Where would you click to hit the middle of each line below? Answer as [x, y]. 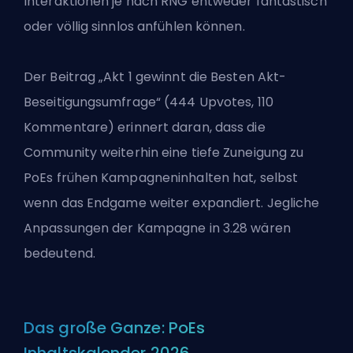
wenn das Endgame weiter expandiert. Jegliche [172, 203]
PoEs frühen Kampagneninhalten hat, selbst [161, 177]
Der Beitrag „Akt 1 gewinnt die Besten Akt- [155, 76]
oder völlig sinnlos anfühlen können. [134, 26]
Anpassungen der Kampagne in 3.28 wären [157, 228]
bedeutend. [59, 253]
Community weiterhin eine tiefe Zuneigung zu [164, 152]
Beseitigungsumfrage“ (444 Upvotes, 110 [149, 102]
